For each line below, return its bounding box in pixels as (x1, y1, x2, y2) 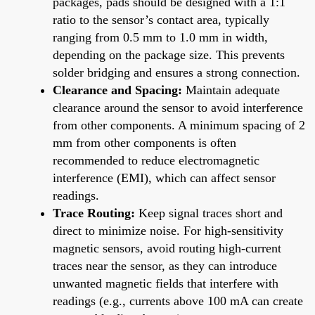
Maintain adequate (182, 82, 280, 97)
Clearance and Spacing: (53, 82, 182, 97)
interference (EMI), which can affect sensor (53, 170, 276, 185)
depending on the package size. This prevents (53, 47, 285, 62)
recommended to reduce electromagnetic (53, 153, 259, 167)
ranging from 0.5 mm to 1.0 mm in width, (53, 30, 268, 44)
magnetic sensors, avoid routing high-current (53, 240, 281, 255)
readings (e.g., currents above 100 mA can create (53, 293, 303, 308)
